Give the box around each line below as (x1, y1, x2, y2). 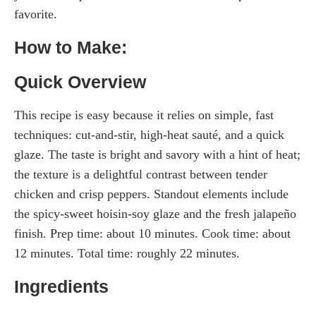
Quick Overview (14, 71, 146, 92)
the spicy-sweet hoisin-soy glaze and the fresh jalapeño (14, 206, 296, 221)
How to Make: (14, 37, 127, 57)
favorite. (14, 6, 57, 21)
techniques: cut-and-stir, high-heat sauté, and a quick (14, 127, 284, 142)
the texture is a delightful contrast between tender (14, 166, 267, 181)
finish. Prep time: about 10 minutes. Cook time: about (14, 226, 291, 241)
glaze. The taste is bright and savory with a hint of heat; (14, 147, 300, 162)
